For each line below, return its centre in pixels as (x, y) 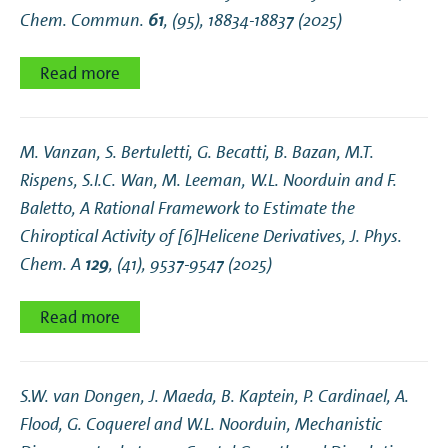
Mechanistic (338, 424)
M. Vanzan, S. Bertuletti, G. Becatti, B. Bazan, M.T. (197, 152)
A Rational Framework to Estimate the (217, 208)
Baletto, (50, 208)
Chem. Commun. (84, 20)
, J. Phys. (372, 236)
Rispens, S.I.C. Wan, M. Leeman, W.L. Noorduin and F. (208, 180)
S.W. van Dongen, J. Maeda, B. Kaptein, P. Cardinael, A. (214, 396)
